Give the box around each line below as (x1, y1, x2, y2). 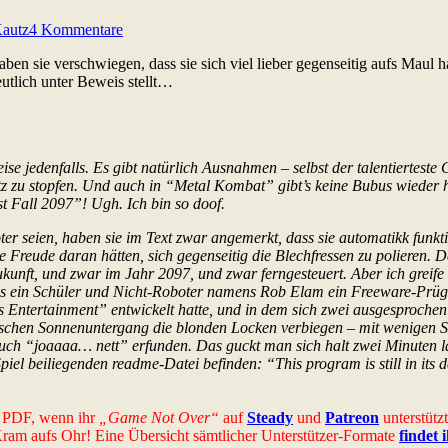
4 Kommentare (29, 20, 123, 38)
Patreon (325, 408, 379, 426)
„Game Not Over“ (99, 408, 219, 426)
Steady (247, 408, 293, 426)
